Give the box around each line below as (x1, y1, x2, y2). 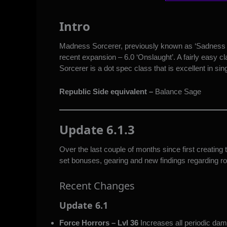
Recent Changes (59, 178, 137, 193)
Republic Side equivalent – (59, 87, 153, 96)
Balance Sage (153, 87, 203, 96)
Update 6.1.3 (59, 121, 135, 138)
